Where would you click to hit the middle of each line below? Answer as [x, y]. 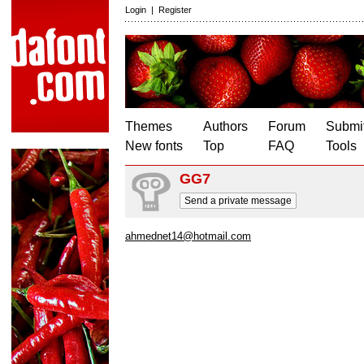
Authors [225, 126]
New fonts [154, 146]
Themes [149, 126]
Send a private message [238, 201]
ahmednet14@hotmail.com [188, 236]
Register [175, 10]
